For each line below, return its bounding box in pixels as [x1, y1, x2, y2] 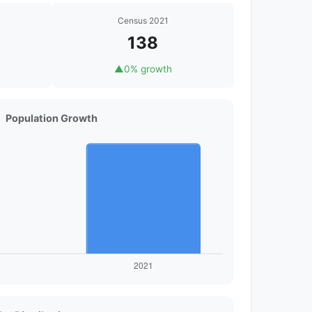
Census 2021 [117, 15, 169, 26]
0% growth [123, 63, 172, 75]
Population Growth [6, 112, 97, 125]
